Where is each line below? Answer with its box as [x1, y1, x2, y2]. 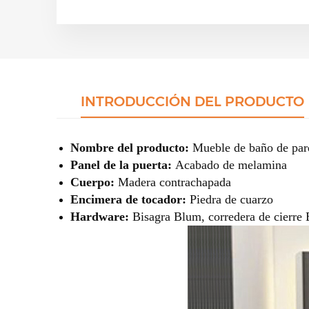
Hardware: [70, 209, 132, 223]
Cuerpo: [70, 175, 118, 189]
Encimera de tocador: [70, 192, 190, 206]
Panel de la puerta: [70, 157, 175, 172]
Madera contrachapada [118, 175, 231, 189]
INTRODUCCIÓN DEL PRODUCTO [80, 92, 304, 110]
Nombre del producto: [70, 140, 192, 154]
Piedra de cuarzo [190, 192, 273, 206]
